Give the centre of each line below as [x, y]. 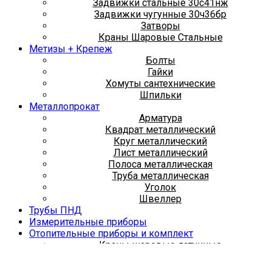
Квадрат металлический [160, 129]
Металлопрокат [64, 106]
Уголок [160, 187]
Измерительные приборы [88, 222]
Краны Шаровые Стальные [160, 37]
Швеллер [160, 199]
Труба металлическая [160, 175]
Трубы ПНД [56, 210]
